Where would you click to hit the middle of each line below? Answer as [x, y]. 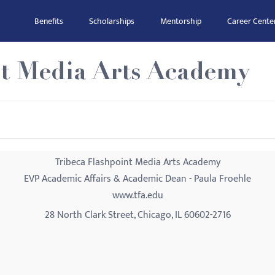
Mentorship [181, 21]
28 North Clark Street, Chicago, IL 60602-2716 [137, 215]
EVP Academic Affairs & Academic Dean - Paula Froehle [137, 179]
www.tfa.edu [137, 196]
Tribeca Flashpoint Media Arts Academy [137, 162]
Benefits [49, 21]
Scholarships [112, 21]
